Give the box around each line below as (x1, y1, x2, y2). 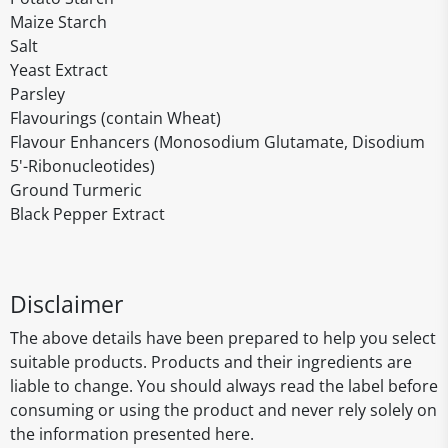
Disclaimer (10, 288, 123, 320)
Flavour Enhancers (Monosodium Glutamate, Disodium (10, 131, 425, 153)
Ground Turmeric (10, 179, 142, 201)
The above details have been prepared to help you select (10, 327, 436, 349)
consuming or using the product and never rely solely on (10, 399, 437, 421)
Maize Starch (10, 11, 107, 33)
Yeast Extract (10, 59, 108, 81)
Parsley (10, 83, 65, 105)
